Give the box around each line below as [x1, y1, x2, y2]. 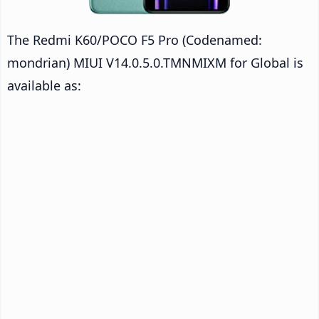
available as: [7, 76, 81, 94]
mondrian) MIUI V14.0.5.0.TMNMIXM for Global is [7, 53, 303, 71]
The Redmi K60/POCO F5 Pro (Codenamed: [7, 31, 262, 48]
